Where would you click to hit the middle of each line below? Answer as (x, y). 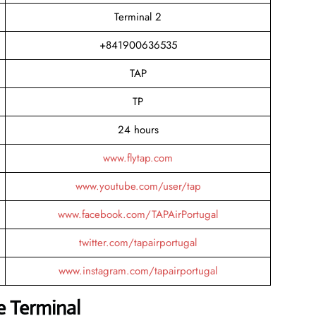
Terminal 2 (138, 17)
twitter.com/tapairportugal (138, 242)
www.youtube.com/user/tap (138, 186)
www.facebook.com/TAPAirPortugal (138, 214)
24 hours (138, 129)
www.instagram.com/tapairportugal (138, 271)
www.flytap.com (138, 158)
